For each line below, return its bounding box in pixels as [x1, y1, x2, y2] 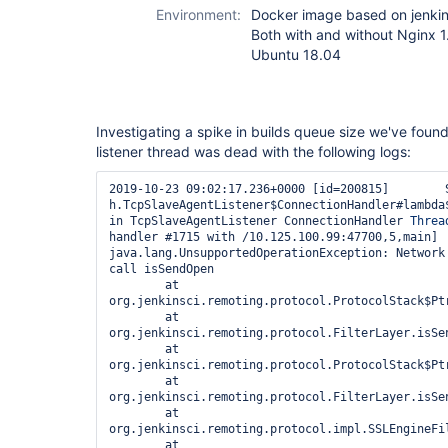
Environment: [156, 6, 241, 23]
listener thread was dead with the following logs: [96, 143, 411, 160]
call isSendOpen [109, 262, 214, 276]
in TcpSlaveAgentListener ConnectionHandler [109, 214, 410, 228]
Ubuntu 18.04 [251, 46, 341, 63]
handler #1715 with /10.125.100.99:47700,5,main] [109, 230, 438, 244]
